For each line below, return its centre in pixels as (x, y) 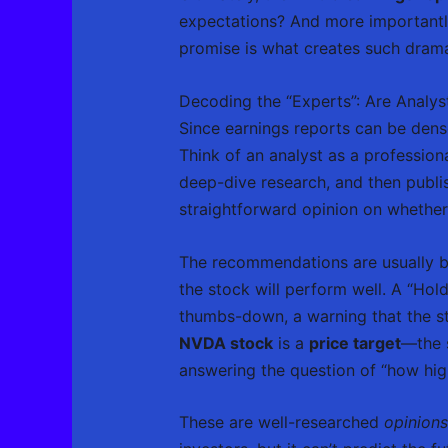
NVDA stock (225, 342)
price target (354, 342)
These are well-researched (281, 422)
